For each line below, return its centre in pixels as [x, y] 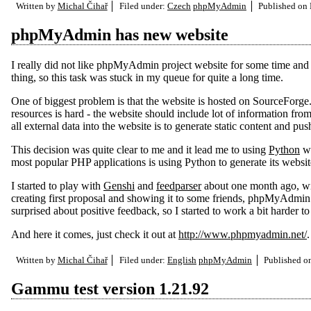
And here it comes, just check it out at [95, 235]
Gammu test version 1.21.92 [110, 288]
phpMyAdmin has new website [120, 35]
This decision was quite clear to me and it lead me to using [140, 150]
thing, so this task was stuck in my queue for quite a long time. [147, 78]
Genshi [119, 186]
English [182, 260]
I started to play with [57, 186]
